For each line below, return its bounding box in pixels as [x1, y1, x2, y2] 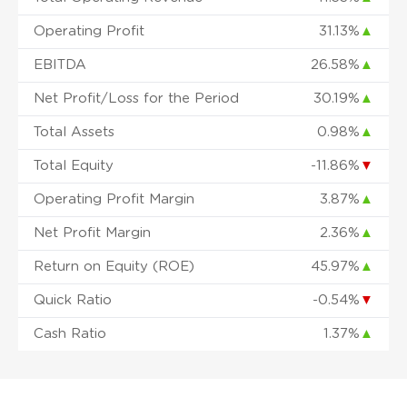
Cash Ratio [34, 326, 106, 341]
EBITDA [34, 57, 86, 72]
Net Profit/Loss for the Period [34, 91, 239, 105]
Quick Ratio [34, 293, 112, 307]
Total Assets [34, 124, 114, 139]
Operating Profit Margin [34, 192, 194, 206]
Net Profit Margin [34, 225, 151, 240]
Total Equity [34, 158, 114, 173]
